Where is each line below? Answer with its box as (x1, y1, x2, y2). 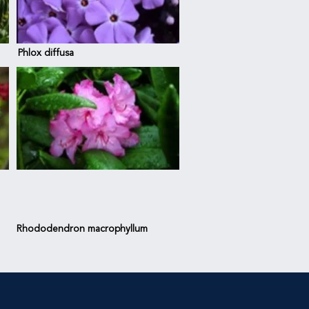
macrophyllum (88, 224, 148, 234)
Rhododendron (17, 224, 88, 234)
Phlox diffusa (18, 48, 74, 58)
